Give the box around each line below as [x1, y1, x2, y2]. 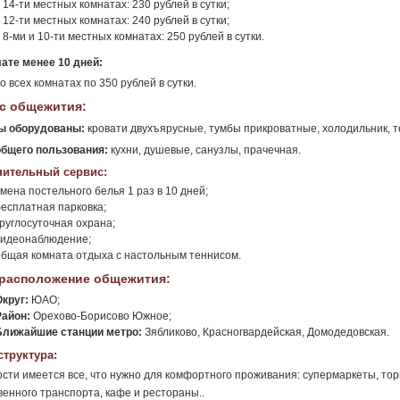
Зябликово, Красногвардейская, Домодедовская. [142, 326, 389, 338]
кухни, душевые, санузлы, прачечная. [108, 144, 301, 156]
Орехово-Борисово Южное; [30, 310, 171, 322]
